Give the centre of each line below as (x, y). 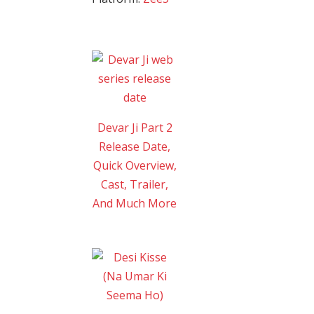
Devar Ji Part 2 (135, 128)
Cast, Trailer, (135, 185)
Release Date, (135, 147)
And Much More (135, 204)
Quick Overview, (135, 166)
